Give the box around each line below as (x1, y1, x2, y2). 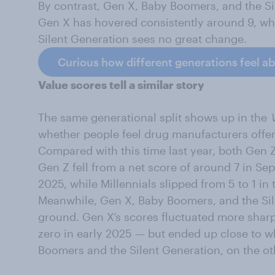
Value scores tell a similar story (38, 78, 204, 92)
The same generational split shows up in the (38, 110, 270, 125)
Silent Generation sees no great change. (38, 32, 247, 46)
